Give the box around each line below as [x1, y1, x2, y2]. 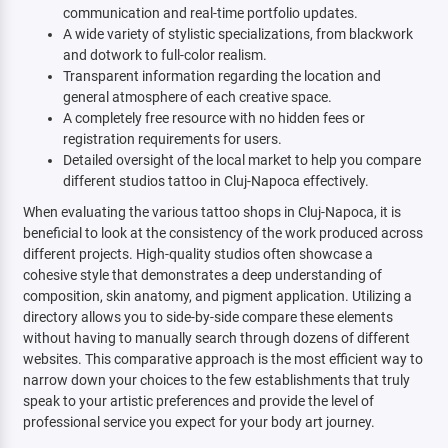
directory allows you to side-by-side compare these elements [22, 308, 393, 326]
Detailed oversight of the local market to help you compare [62, 151, 421, 169]
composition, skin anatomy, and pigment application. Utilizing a [22, 287, 412, 305]
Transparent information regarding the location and [62, 67, 381, 85]
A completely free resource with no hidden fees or [62, 109, 365, 127]
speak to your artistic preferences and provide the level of [22, 392, 374, 410]
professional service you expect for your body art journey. [22, 413, 375, 431]
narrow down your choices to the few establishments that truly [22, 371, 410, 389]
